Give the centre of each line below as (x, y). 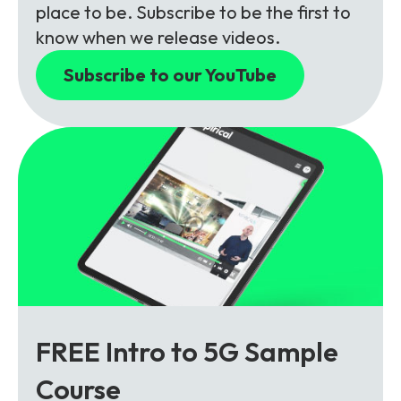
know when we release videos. (158, 37)
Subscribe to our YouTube (170, 74)
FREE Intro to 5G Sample (187, 351)
